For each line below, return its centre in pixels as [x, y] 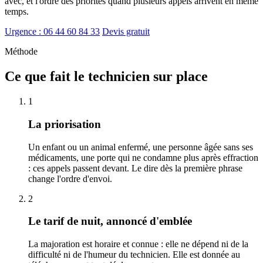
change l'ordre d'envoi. [70, 178]
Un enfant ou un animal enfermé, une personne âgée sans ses [141, 147]
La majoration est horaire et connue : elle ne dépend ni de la [138, 244]
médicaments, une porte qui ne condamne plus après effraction [143, 157]
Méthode [21, 52]
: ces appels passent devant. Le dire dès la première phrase [135, 168]
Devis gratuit [126, 32]
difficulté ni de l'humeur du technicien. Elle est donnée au [134, 255]
